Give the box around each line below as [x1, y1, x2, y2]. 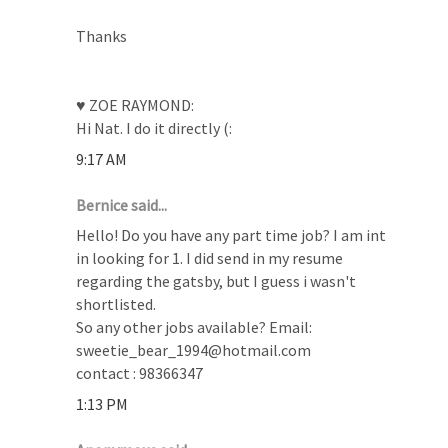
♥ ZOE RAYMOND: [76, 94, 195, 115]
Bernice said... [76, 194, 168, 215]
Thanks [76, 25, 128, 46]
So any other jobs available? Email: [76, 316, 313, 337]
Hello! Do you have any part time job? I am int [76, 224, 387, 245]
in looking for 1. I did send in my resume [76, 247, 344, 268]
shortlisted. [76, 293, 157, 314]
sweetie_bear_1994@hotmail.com [76, 339, 312, 360]
